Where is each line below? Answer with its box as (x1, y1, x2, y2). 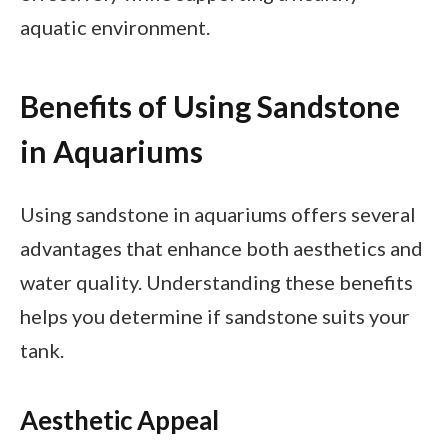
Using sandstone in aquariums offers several (20, 201, 416, 226)
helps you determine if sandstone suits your (20, 303, 410, 328)
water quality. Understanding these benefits (20, 269, 413, 294)
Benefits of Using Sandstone (20, 88, 400, 125)
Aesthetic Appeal (20, 405, 219, 436)
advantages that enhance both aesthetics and (20, 235, 423, 260)
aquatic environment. (20, 14, 210, 39)
